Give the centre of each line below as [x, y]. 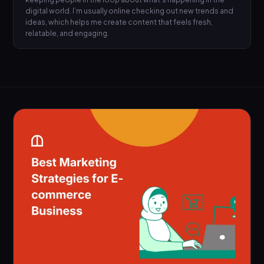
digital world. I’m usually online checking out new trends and [130, 11]
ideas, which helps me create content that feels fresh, [119, 22]
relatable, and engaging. [67, 33]
